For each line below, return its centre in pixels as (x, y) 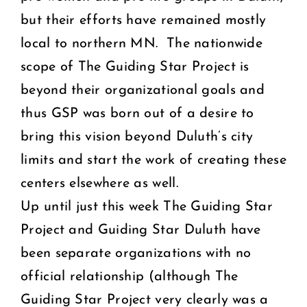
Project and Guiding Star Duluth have (141, 230)
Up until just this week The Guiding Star (147, 207)
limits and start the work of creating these (153, 160)
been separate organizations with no (136, 253)
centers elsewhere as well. (99, 183)
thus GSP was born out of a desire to (137, 113)
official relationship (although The (130, 277)
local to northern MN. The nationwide (142, 44)
